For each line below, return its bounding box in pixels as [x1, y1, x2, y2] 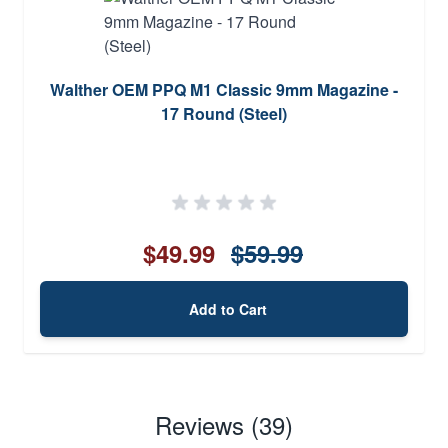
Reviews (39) [155, 406, 293, 442]
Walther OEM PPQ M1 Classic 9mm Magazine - [50, 77, 398, 101]
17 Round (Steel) [161, 101, 287, 125]
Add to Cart [189, 298, 267, 319]
